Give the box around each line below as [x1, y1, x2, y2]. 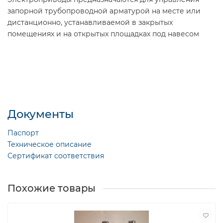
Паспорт [7, 128, 39, 138]
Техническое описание [7, 140, 92, 149]
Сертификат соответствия [7, 151, 104, 161]
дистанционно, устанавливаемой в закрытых [7, 18, 173, 27]
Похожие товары [7, 182, 96, 195]
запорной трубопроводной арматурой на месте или [7, 6, 201, 16]
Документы [7, 107, 74, 121]
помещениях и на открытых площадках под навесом [7, 29, 199, 39]
